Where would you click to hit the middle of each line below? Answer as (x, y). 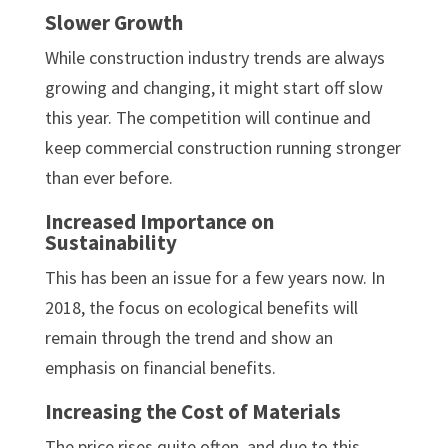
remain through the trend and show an (188, 337)
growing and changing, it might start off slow (213, 87)
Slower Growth (113, 22)
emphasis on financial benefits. (160, 367)
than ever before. (108, 177)
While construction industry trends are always (214, 57)
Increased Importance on (159, 221)
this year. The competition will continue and (207, 117)
